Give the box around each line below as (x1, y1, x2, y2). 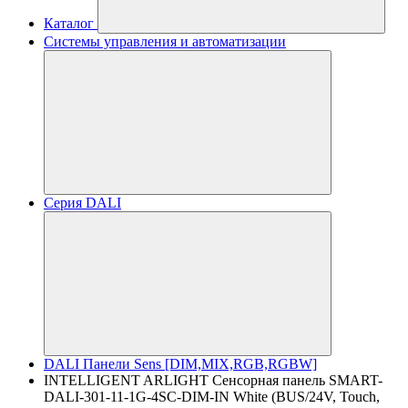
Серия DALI (44, 195, 121, 210)
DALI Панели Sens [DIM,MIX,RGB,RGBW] (44, 356, 317, 372)
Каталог (44, 15, 94, 31)
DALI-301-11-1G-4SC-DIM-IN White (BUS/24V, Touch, (44, 389, 380, 404)
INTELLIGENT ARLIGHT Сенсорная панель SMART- (44, 372, 382, 388)
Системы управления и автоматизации (44, 34, 286, 49)
